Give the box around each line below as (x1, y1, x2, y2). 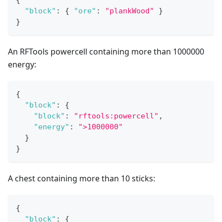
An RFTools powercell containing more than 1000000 (8, 46, 204, 57)
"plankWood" (105, 6, 154, 16)
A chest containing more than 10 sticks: (8, 173, 155, 184)
